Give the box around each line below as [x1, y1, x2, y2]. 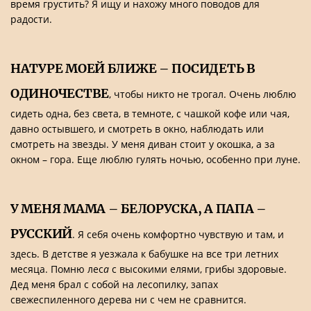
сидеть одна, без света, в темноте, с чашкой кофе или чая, [10, 107, 289, 120]
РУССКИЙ [10, 226, 73, 242]
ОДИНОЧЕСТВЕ [10, 85, 109, 101]
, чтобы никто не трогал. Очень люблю [108, 87, 296, 101]
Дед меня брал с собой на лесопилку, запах [10, 278, 218, 291]
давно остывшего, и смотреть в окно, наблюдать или [10, 122, 264, 135]
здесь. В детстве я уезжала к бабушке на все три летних [10, 247, 278, 260]
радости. [10, 12, 52, 26]
